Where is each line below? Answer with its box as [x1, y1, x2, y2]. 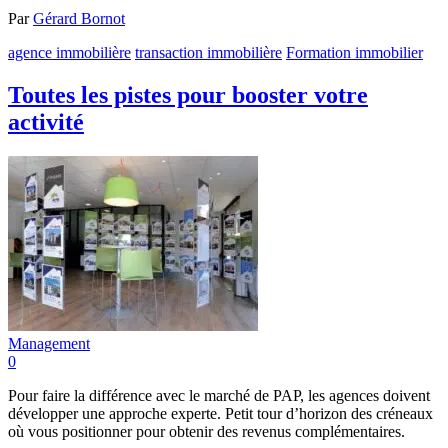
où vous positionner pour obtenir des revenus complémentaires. [8, 423, 405, 441]
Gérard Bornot [33, 10, 125, 28]
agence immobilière [8, 44, 131, 62]
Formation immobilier [286, 44, 423, 62]
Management [8, 335, 90, 353]
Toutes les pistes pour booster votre [8, 82, 368, 109]
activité [8, 109, 84, 136]
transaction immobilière [135, 44, 282, 62]
